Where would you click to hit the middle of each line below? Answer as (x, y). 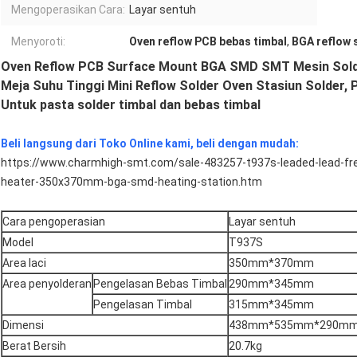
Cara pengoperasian (54, 222)
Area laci (24, 263)
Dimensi (23, 326)
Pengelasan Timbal (143, 305)
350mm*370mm (271, 263)
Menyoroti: (38, 42)
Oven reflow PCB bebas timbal (208, 42)
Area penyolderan (47, 284)
